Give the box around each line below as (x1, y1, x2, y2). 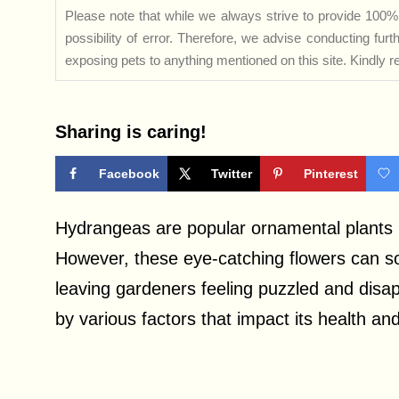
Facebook (99, 167, 159, 181)
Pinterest (304, 167, 358, 181)
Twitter (211, 167, 252, 181)
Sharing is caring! (55, 122, 207, 142)
